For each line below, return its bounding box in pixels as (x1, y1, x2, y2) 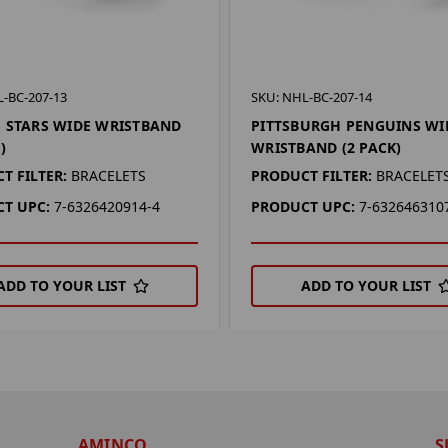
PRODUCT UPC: (251, 196, 356, 216)
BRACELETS (70, 165, 146, 185)
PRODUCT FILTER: (251, 165, 373, 185)
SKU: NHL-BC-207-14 (251, 87, 373, 106)
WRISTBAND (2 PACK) (251, 137, 402, 157)
